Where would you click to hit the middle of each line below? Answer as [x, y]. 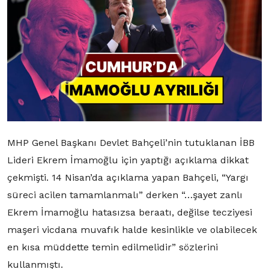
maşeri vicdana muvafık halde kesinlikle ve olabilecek [132, 230]
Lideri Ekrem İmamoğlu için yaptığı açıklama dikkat [128, 160]
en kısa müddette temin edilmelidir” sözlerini [113, 247]
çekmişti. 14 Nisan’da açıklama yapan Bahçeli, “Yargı [128, 178]
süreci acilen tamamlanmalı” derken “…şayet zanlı [125, 195]
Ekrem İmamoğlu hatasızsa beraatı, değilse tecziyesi [130, 213]
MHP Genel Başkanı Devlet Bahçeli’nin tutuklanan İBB [131, 143]
